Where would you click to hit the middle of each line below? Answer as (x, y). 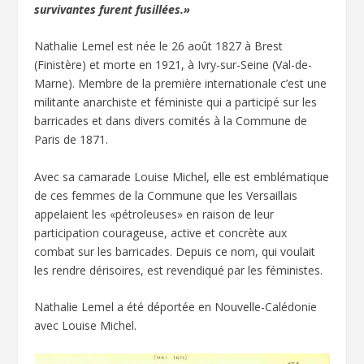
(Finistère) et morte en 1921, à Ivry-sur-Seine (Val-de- (173, 65)
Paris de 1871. (71, 140)
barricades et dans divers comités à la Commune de (171, 121)
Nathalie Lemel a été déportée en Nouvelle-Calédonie (176, 307)
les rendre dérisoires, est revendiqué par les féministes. (179, 270)
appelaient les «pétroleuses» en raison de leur (154, 214)
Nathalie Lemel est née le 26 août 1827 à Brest (159, 46)
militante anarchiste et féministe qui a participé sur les (176, 102)
